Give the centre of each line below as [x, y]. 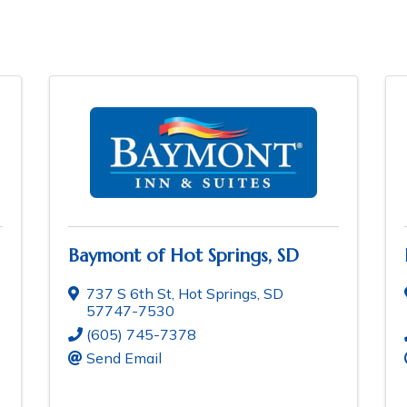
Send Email [124, 358]
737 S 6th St [129, 294]
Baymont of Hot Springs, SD [184, 256]
